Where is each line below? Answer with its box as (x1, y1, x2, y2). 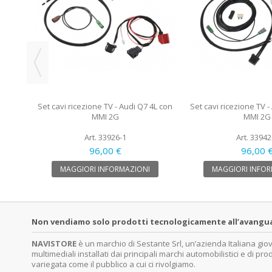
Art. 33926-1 (84, 131, 126, 143)
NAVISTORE (32, 237, 76, 249)
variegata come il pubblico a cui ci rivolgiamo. (32, 258, 195, 270)
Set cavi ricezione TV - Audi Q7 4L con (38, 100, 172, 112)
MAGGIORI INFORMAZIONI (60, 163, 150, 174)
